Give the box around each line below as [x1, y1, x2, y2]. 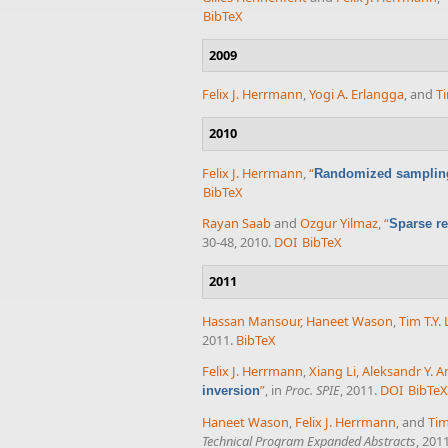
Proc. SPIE [285, 381, 340, 400]
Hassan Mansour [202, 311, 300, 330]
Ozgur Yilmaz [300, 214, 378, 233]
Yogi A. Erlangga [309, 85, 404, 104]
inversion [202, 383, 260, 399]
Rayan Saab [202, 214, 271, 233]
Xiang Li [309, 362, 356, 381]
